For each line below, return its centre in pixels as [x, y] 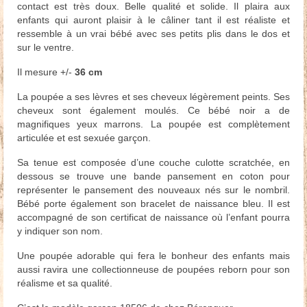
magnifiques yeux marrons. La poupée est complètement [153, 124]
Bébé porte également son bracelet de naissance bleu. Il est [153, 204]
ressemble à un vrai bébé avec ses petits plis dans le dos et [153, 34]
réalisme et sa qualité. [65, 283]
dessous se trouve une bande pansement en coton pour [153, 176]
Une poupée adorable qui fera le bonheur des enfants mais [153, 256]
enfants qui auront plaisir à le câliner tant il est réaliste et [153, 20]
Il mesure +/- [46, 72]
